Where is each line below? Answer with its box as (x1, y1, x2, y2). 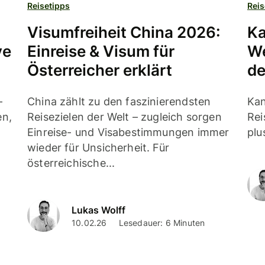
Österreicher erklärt (27, 60, 172, 79)
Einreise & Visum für (27, 41, 174, 60)
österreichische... (27, 156, 115, 169)
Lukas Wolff (72, 204, 125, 216)
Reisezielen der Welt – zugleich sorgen (27, 110, 222, 123)
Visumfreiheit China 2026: (27, 22, 221, 41)
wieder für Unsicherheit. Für (27, 141, 170, 154)
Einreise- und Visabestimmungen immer (27, 125, 230, 138)
